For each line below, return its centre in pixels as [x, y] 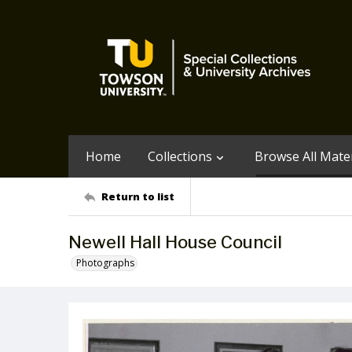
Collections [180, 156]
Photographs [105, 263]
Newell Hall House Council [175, 242]
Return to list [138, 196]
